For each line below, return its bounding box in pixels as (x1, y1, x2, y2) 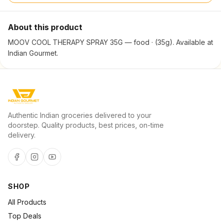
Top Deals (8, 212, 41, 220)
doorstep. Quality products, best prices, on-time (8, 121, 164, 129)
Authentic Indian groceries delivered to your (8, 111, 151, 119)
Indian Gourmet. (8, 49, 58, 57)
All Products (8, 198, 46, 206)
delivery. (8, 131, 36, 139)
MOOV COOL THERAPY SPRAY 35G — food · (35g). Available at (8, 38, 213, 46)
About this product (8, 22, 82, 32)
